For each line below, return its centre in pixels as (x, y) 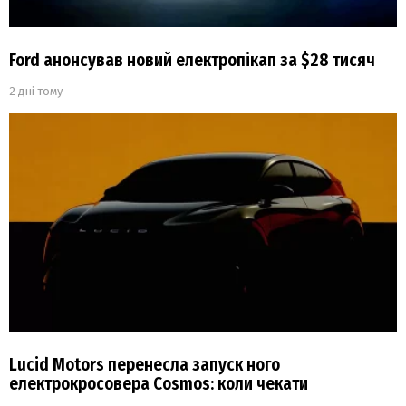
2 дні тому (36, 92)
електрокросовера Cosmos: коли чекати (159, 384)
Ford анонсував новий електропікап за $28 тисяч (192, 61)
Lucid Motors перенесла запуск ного (145, 365)
